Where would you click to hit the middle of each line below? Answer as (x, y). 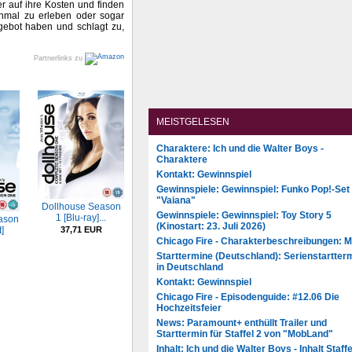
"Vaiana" (176, 200)
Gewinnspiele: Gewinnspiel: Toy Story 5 (244, 215)
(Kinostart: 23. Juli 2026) (211, 226)
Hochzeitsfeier (189, 308)
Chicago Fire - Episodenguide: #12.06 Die (248, 297)
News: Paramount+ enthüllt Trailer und (242, 323)
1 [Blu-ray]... (81, 217)
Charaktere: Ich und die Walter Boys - (240, 148)
